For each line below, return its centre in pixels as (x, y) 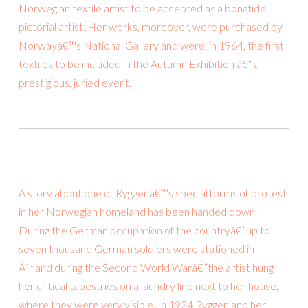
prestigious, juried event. (75, 82)
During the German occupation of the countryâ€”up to (144, 230)
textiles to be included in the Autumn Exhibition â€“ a (139, 64)
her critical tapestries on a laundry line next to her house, (148, 286)
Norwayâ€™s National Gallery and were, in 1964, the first (151, 45)
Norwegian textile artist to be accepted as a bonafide (142, 8)
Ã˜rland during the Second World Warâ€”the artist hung (146, 267)
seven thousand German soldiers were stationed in (136, 249)
